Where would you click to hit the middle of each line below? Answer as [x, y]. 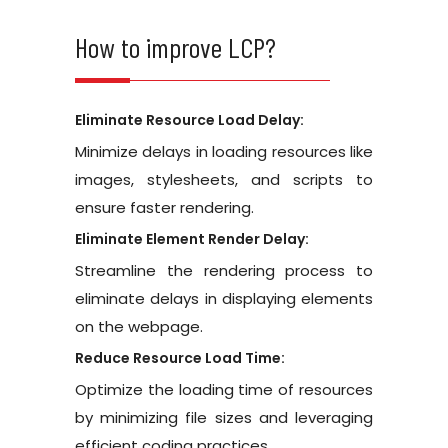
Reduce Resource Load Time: [180, 357]
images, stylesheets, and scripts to [224, 179]
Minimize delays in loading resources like [224, 151]
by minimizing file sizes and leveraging [224, 417]
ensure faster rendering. [164, 207]
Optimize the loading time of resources [224, 389]
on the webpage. [139, 326]
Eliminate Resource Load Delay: [189, 119]
